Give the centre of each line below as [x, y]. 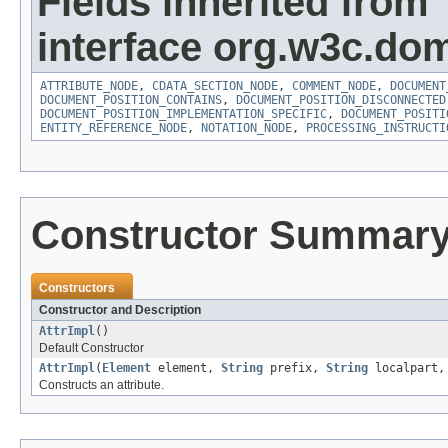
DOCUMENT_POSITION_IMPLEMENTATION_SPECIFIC [183, 114]
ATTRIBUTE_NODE [89, 86]
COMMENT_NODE [334, 86]
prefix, [294, 368]
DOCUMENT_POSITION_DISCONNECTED [341, 100]
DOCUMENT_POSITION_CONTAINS [131, 100]
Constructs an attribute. [101, 385]
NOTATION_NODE [246, 128]
